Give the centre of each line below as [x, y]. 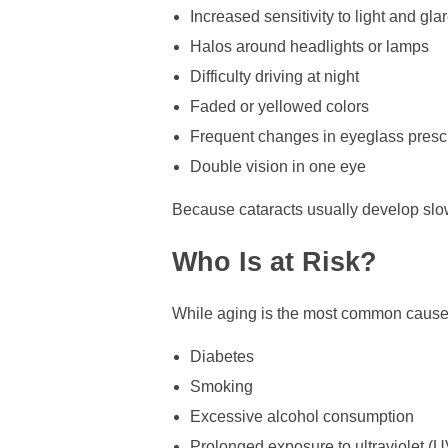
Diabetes [221, 357]
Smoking [221, 387]
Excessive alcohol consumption [301, 417]
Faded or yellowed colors [279, 106]
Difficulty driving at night [274, 76]
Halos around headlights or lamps [309, 46]
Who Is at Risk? [274, 261]
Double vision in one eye [277, 166]
